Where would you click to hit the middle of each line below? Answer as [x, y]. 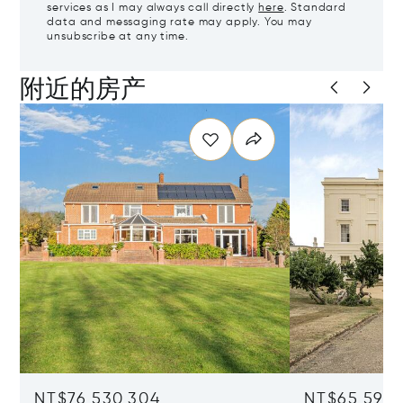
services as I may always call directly [153, 9]
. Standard [315, 9]
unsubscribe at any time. [118, 37]
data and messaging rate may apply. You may [179, 23]
